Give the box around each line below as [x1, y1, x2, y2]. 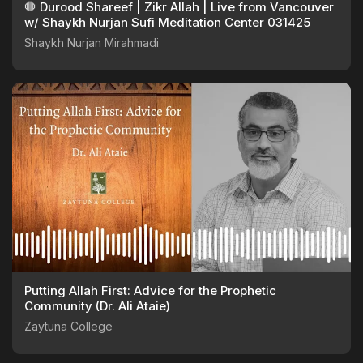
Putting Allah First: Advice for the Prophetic [24, 283, 276, 299]
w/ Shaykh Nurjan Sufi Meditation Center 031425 [24, 15, 310, 31]
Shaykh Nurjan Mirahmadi [24, 36, 159, 50]
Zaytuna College [24, 319, 113, 334]
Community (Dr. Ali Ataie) [24, 298, 170, 314]
